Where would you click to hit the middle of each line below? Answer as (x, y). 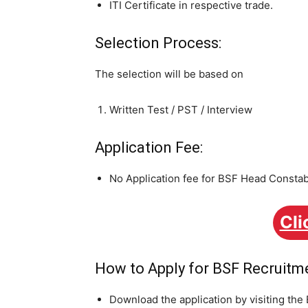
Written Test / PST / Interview (181, 110)
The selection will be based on (169, 74)
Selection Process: (158, 43)
